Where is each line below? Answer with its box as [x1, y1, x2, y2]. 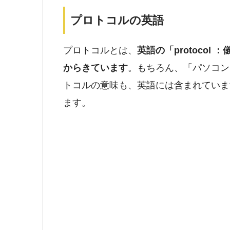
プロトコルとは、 [63, 45, 137, 56]
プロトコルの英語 [70, 13, 164, 27]
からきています [63, 63, 128, 73]
